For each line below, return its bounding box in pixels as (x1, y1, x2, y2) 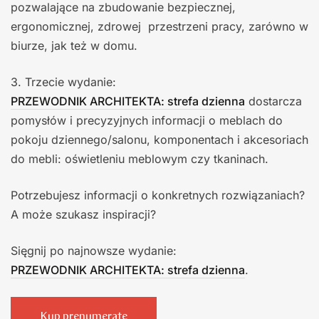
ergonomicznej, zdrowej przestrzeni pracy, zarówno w (11, 19, 308, 33)
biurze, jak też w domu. (11, 38, 137, 53)
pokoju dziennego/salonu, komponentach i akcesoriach (11, 132, 308, 147)
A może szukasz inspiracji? (11, 206, 156, 221)
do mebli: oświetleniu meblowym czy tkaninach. (11, 151, 268, 166)
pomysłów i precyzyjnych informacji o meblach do (11, 113, 283, 127)
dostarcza (245, 93, 302, 108)
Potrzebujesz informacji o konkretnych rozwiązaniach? (11, 187, 305, 202)
